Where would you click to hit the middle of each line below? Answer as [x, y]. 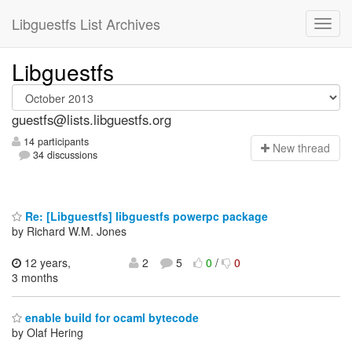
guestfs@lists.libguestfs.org [92, 119]
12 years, [46, 262]
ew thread [305, 148]
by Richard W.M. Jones [69, 231]
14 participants [55, 142]
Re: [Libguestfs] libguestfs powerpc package [145, 216]
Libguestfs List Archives [86, 24]
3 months [35, 277]
